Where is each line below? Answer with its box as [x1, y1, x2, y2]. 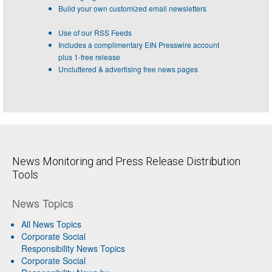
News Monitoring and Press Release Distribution [12, 155, 240, 168]
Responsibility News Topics [21, 242, 125, 254]
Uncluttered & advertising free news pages [58, 64, 198, 74]
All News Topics [21, 218, 81, 230]
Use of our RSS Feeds [58, 27, 132, 38]
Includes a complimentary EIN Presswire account [58, 39, 219, 50]
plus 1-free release [58, 52, 120, 62]
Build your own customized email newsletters [58, 3, 206, 13]
